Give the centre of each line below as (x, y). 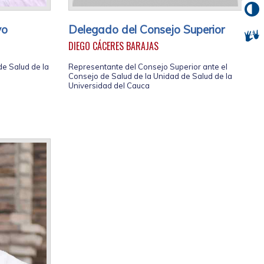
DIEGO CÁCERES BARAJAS (113, 46)
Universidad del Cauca (109, 86)
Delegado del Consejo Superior (146, 30)
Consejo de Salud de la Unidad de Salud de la (150, 76)
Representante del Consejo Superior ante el (148, 67)
